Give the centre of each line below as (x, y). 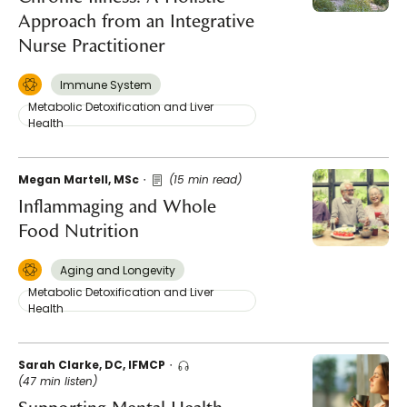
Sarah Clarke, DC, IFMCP (92, 365)
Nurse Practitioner (92, 46)
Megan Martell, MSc (79, 179)
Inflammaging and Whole (117, 207)
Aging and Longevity (118, 270)
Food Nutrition (79, 231)
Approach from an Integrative (136, 21)
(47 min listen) (58, 381)
